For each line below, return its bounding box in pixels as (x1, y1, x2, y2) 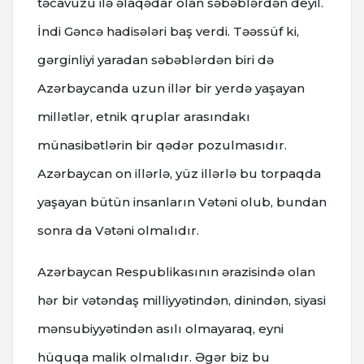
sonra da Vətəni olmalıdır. (37, 222, 199, 238)
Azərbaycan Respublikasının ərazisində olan (37, 263, 315, 279)
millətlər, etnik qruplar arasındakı (37, 108, 250, 124)
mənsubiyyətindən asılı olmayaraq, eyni (37, 320, 284, 336)
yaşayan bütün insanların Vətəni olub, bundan (37, 193, 327, 210)
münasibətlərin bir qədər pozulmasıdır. (37, 136, 287, 153)
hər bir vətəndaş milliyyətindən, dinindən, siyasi (37, 292, 326, 308)
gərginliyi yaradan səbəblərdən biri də (37, 51, 274, 67)
